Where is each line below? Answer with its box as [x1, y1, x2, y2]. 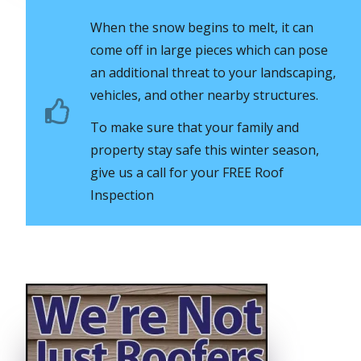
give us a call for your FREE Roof [89, 163, 284, 181]
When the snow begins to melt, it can [89, 18, 313, 36]
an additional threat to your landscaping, [89, 63, 336, 81]
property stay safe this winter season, [89, 140, 319, 159]
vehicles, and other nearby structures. [89, 85, 318, 104]
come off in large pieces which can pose [89, 40, 328, 59]
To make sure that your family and [89, 118, 299, 136]
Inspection [89, 185, 154, 204]
